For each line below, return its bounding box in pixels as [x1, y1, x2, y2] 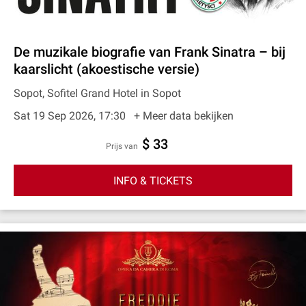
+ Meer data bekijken [134, 109, 234, 122]
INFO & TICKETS [113, 173, 193, 187]
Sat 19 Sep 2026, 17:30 [14, 109, 128, 122]
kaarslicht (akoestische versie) [14, 61, 199, 77]
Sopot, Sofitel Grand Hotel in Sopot [14, 87, 181, 100]
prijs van [111, 141, 138, 151]
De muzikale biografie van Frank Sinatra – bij [14, 44, 286, 60]
